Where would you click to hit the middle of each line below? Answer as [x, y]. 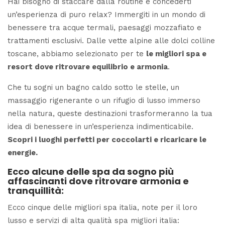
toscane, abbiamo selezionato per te [77, 54]
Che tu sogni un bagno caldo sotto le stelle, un [93, 88]
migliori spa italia [106, 208]
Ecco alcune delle [50, 172]
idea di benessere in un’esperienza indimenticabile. [100, 127]
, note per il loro [167, 208]
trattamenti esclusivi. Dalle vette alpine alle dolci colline [111, 41]
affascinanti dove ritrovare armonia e [98, 181]
